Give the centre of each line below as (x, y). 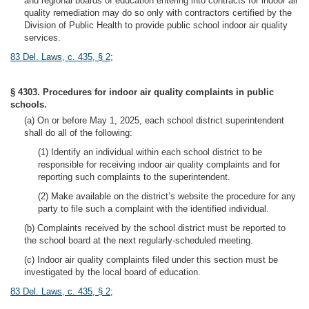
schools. (29, 104)
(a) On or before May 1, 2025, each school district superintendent (154, 120)
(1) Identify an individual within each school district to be (150, 152)
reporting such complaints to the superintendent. (134, 177)
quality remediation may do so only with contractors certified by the (158, 13)
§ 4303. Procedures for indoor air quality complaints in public (142, 92)
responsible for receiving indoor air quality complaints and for (159, 165)
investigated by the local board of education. (112, 272)
